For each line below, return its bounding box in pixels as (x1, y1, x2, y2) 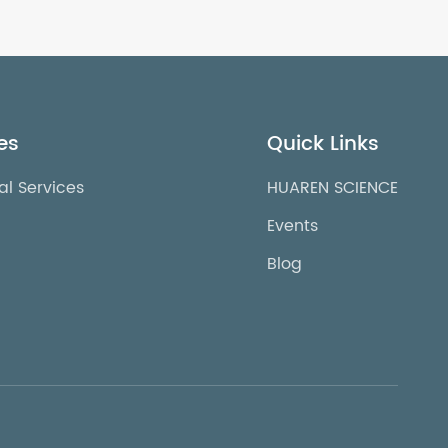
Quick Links (266, 127, 379, 161)
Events (266, 212, 318, 239)
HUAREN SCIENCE (266, 174, 398, 201)
